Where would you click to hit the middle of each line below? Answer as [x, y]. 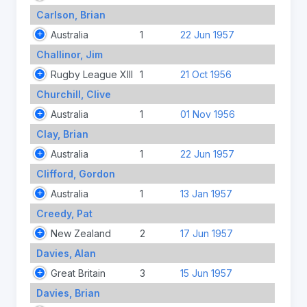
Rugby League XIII [92, 74]
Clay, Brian [62, 134]
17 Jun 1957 [206, 233]
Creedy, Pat [64, 213]
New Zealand [81, 233]
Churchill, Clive [73, 94]
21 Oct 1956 [206, 74]
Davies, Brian [68, 293]
